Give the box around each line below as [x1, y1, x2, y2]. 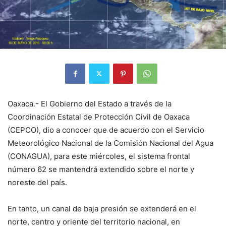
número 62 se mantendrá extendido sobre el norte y [8, 164, 194, 174]
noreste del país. [8, 177, 67, 187]
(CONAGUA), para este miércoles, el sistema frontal [8, 151, 190, 161]
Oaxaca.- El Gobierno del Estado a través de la [8, 98, 172, 108]
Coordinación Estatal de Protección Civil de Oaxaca [8, 111, 190, 122]
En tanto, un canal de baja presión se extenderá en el [8, 203, 196, 213]
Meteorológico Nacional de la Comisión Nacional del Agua [8, 138, 213, 148]
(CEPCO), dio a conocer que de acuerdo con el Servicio [8, 125, 204, 135]
